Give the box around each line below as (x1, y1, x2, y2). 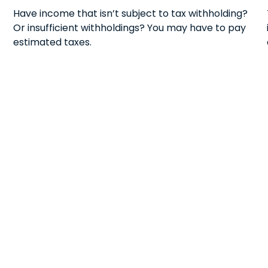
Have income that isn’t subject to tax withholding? (13, 6, 248, 20)
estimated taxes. (13, 35, 92, 49)
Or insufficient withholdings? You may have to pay (13, 20, 246, 35)
